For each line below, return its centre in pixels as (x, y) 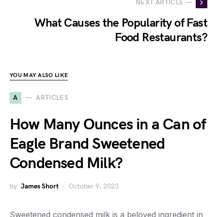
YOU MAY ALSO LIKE (39, 75)
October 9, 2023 (94, 186)
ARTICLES (52, 98)
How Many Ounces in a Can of (108, 124)
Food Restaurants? (161, 37)
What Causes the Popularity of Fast (121, 23)
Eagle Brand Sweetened (87, 144)
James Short (40, 186)
